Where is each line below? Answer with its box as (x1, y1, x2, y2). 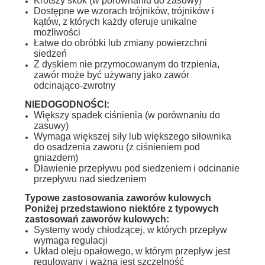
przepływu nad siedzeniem (33, 173, 146, 184)
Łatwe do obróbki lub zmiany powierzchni (33, 37, 207, 48)
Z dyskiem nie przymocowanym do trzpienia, (33, 59, 219, 69)
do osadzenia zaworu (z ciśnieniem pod (33, 141, 200, 152)
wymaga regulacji (33, 235, 108, 245)
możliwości (33, 27, 80, 37)
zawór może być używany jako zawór (33, 69, 189, 80)
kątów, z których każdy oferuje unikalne (33, 16, 197, 27)
